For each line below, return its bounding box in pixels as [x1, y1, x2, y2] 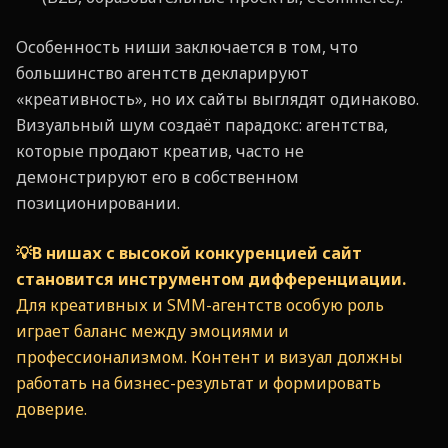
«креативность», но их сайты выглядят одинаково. [16, 88, 419, 110]
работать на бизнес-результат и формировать [16, 372, 381, 394]
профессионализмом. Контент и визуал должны [16, 346, 403, 368]
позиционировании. [16, 192, 180, 214]
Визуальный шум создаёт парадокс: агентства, [16, 114, 388, 136]
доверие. [16, 398, 87, 420]
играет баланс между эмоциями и [16, 320, 289, 342]
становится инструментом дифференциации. [16, 268, 406, 290]
